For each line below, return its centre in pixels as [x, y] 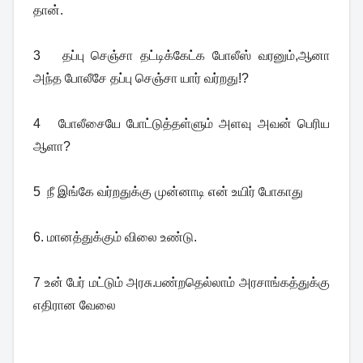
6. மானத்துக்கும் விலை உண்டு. [115, 237]
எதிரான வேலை [75, 305]
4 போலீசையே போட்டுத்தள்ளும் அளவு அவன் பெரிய [181, 124]
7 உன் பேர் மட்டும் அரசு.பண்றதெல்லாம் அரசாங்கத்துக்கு [181, 283]
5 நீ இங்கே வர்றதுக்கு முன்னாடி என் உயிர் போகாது [168, 192]
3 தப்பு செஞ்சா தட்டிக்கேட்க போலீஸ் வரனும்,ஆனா [181, 56]
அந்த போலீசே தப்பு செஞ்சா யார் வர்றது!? [141, 79]
